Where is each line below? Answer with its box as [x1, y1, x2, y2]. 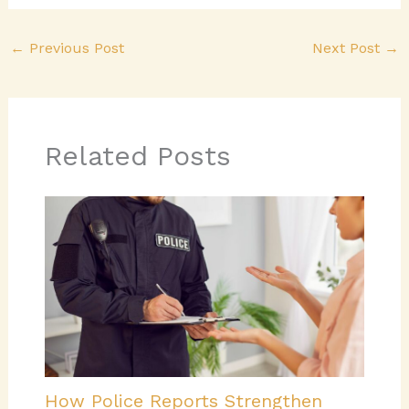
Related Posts [44, 139, 231, 172]
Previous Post [24, 38, 124, 57]
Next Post [312, 38, 385, 57]
